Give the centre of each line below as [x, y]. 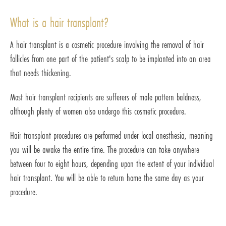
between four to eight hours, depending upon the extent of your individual [112, 164]
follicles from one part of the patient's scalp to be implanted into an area [110, 59]
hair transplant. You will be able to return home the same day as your [107, 178]
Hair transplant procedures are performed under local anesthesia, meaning [111, 135]
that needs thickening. [41, 73]
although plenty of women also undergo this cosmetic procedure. [98, 111]
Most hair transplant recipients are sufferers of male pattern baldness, [106, 97]
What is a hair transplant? [59, 23]
